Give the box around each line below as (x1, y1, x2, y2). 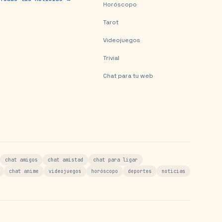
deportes (128, 168, 152, 174)
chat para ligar (93, 157, 138, 163)
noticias (162, 168, 185, 174)
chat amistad (48, 157, 83, 163)
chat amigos (5, 157, 38, 163)
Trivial (103, 54, 119, 62)
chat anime (9, 168, 39, 174)
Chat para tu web (103, 72, 153, 80)
